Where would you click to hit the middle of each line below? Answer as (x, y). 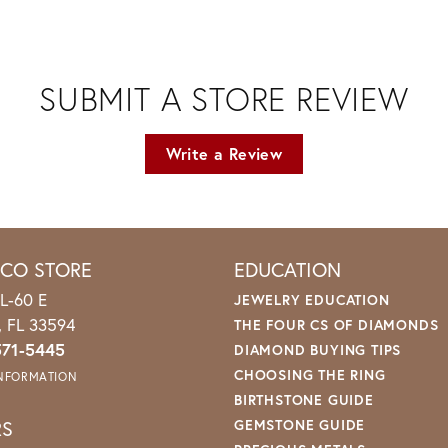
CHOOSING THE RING (310, 375)
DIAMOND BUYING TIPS (318, 350)
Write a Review (224, 154)
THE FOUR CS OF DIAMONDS (336, 325)
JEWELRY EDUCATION (312, 300)
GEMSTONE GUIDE (300, 425)
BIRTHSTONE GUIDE (304, 400)
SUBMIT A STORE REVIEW (224, 99)
